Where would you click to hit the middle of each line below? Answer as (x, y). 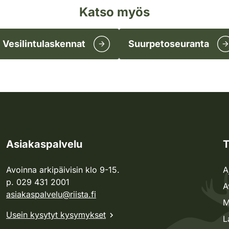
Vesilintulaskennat (44, 44)
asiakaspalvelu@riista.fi (51, 194)
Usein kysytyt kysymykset (56, 215)
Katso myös (114, 12)
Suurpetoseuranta (169, 44)
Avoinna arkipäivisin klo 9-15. (63, 170)
